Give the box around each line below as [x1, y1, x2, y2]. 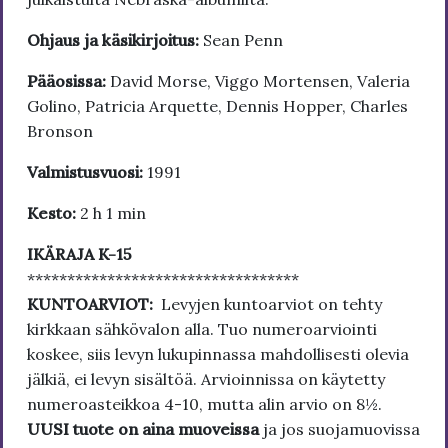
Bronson [27, 121, 93, 142]
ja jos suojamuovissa [263, 419, 420, 440]
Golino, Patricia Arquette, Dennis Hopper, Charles [27, 96, 408, 117]
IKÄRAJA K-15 [27, 244, 132, 265]
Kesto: [27, 203, 76, 224]
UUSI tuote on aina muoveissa [27, 419, 263, 440]
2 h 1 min [76, 203, 146, 224]
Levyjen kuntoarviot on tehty [157, 294, 382, 315]
